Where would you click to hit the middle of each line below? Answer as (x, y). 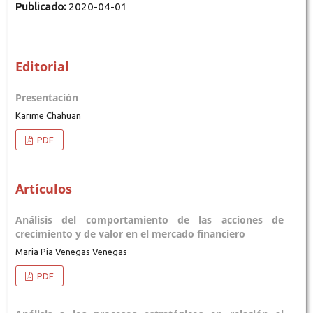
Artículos (43, 188)
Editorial (42, 66)
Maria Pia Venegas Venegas (71, 251)
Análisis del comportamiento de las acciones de (150, 219)
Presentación (46, 98)
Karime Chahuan (48, 115)
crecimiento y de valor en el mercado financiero (130, 233)
